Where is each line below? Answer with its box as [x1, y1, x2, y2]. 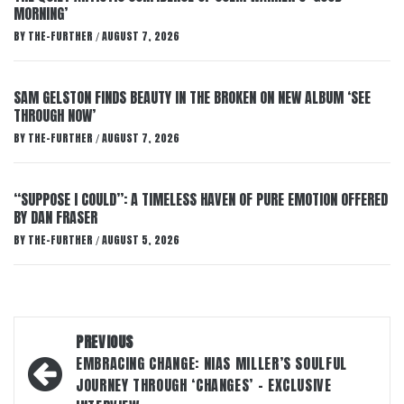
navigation [23, 350, 138, 390]
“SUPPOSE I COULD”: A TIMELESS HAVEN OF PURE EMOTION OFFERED [14, 188, 388, 210]
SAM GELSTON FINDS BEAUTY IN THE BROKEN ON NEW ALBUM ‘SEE [14, 87, 371, 108]
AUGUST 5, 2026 [102, 232, 179, 248]
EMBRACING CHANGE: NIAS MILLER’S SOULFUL [76, 353, 347, 374]
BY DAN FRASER [14, 207, 97, 228]
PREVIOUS [76, 331, 134, 353]
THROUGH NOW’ [14, 105, 96, 126]
